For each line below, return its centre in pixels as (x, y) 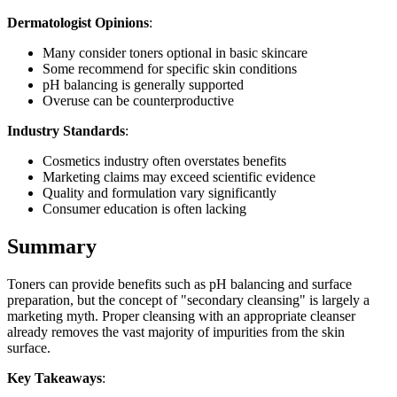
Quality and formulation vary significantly (160, 192)
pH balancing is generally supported (143, 84)
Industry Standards (66, 130)
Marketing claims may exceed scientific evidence (179, 176)
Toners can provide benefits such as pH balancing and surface (179, 284)
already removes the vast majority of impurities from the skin (176, 331)
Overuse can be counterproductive (138, 100)
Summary (52, 246)
